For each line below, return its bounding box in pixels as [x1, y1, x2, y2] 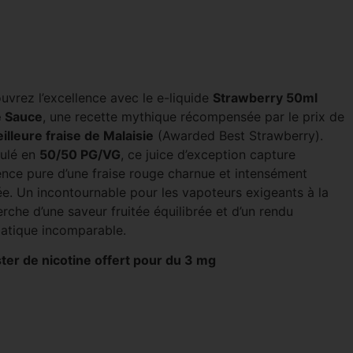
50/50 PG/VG [39, 147, 121, 162]
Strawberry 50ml [212, 90, 318, 106]
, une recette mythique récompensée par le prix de [42, 109, 344, 124]
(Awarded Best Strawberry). [153, 128, 323, 143]
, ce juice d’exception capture [120, 147, 295, 162]
